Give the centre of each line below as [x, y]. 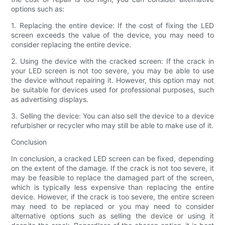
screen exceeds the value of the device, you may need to [113, 35]
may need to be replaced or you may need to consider [113, 206]
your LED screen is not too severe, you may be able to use [113, 71]
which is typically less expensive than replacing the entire [113, 187]
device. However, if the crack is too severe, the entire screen [113, 197]
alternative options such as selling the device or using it [113, 216]
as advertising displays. [50, 99]
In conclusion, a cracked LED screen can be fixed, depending [113, 159]
